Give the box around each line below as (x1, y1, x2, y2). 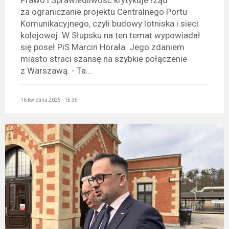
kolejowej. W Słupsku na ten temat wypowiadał (20, 30, 200, 41)
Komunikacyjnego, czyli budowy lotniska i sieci (20, 18, 198, 29)
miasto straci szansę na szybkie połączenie (20, 54, 187, 64)
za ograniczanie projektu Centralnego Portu (20, 7, 187, 17)
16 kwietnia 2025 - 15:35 (20, 97, 78, 103)
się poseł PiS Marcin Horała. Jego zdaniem (20, 42, 185, 53)
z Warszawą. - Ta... (20, 65, 92, 76)
